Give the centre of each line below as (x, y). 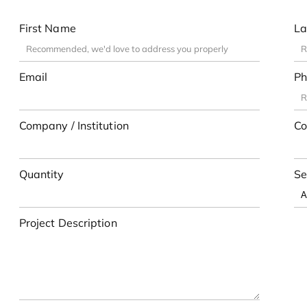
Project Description (68, 222)
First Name (47, 28)
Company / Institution (74, 125)
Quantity (41, 174)
